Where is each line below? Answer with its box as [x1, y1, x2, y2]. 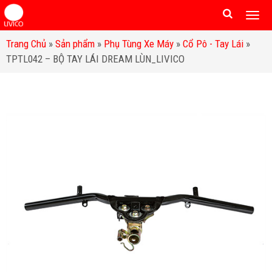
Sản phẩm [55, 38, 95, 50]
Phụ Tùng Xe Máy [104, 38, 174, 50]
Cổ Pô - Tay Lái [183, 38, 243, 50]
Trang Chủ [6, 38, 46, 50]
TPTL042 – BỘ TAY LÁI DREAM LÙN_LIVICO [6, 53, 185, 65]
